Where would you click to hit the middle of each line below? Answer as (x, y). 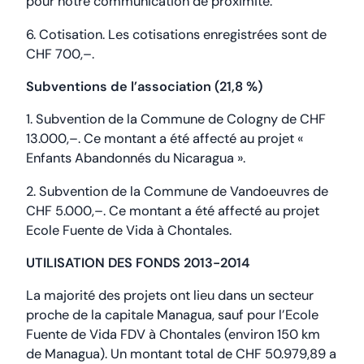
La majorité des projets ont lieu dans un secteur (170, 296)
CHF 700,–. (60, 54)
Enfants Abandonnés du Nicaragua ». (136, 158)
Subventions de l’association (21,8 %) (144, 86)
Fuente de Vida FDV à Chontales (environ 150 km (173, 335)
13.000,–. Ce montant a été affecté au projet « (165, 139)
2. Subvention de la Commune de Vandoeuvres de (177, 191)
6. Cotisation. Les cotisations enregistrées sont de (176, 34)
